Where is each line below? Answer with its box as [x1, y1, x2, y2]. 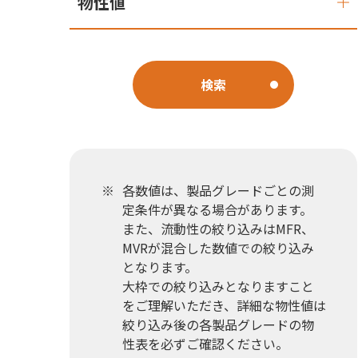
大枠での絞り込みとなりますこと [122, 276, 314, 296]
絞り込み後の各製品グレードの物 [122, 315, 314, 334]
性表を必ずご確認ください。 [122, 334, 288, 353]
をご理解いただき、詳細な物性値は [122, 296, 326, 315]
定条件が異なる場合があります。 [122, 200, 312, 219]
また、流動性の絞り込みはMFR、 [122, 219, 314, 238]
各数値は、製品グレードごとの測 [122, 181, 314, 200]
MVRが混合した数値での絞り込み [122, 238, 314, 257]
